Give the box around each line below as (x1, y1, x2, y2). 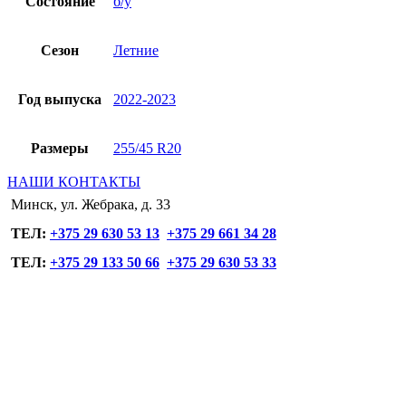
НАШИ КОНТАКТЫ (7, 174, 140, 190)
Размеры (31, 140, 89, 157)
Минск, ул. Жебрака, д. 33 (11, 197, 170, 213)
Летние (113, 43, 159, 59)
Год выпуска (18, 92, 101, 108)
